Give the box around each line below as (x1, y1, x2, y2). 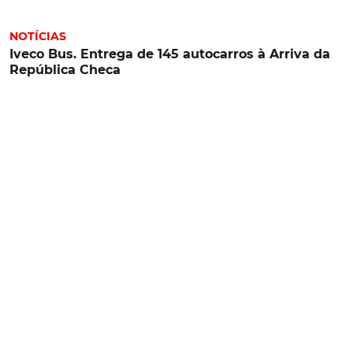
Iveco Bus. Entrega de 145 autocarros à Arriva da (9, 46, 330, 61)
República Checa (9, 61, 121, 77)
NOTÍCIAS (9, 28, 66, 43)
